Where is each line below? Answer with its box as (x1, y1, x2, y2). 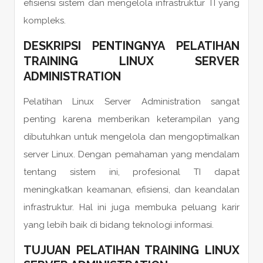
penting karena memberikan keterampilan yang (23, 113, 240, 124)
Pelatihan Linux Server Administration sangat (23, 96, 240, 107)
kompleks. (23, 15, 66, 26)
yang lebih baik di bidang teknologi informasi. (23, 219, 214, 230)
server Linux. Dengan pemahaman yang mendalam (23, 149, 240, 160)
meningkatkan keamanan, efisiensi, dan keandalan (23, 184, 240, 195)
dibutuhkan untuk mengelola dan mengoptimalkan (23, 131, 240, 142)
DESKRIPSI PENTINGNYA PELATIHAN (23, 38, 240, 53)
